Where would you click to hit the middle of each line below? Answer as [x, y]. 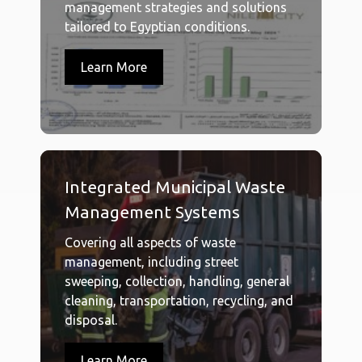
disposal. [91, 320]
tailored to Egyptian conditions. [157, 27]
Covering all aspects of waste [150, 243]
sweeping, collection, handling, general [177, 282]
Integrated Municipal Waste [175, 187]
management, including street [152, 262]
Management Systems [152, 212]
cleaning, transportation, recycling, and [179, 301]
